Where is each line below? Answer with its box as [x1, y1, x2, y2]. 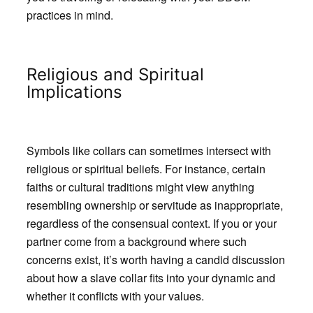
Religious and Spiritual [26, 64, 204, 85]
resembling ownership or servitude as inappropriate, [26, 196, 283, 213]
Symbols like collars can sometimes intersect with [26, 142, 271, 159]
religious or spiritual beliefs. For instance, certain [26, 160, 265, 177]
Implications [26, 81, 122, 102]
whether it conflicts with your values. [26, 287, 204, 304]
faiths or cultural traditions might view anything [26, 178, 254, 195]
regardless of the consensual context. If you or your [26, 214, 277, 231]
